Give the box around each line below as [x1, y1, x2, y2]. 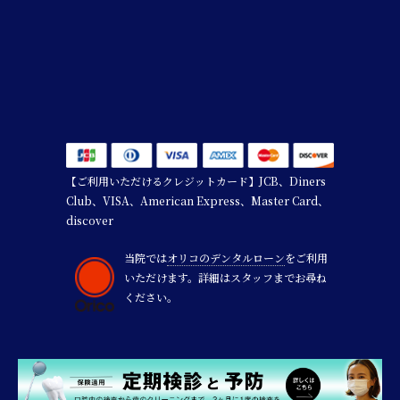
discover [66, 212, 113, 229]
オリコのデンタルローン [167, 250, 285, 266]
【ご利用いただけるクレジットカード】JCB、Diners [66, 173, 326, 189]
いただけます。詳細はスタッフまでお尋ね [124, 270, 327, 286]
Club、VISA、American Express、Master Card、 [66, 193, 329, 209]
